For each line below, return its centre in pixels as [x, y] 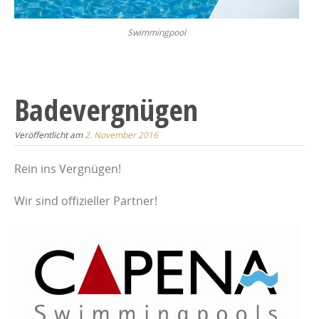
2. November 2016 [121, 134]
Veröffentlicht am [49, 134]
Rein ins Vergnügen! [68, 168]
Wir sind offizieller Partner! [86, 200]
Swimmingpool [157, 32]
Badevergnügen [106, 109]
